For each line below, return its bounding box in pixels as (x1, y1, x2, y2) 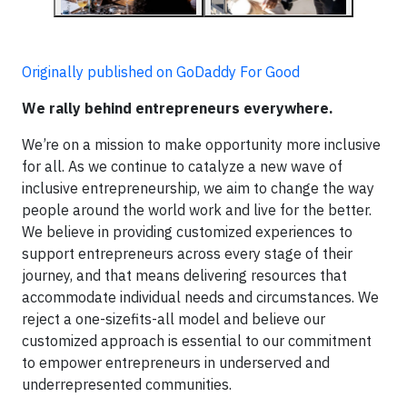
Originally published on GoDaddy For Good (22, 63, 300, 81)
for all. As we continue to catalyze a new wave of (22, 157, 342, 175)
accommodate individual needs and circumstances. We (22, 288, 379, 306)
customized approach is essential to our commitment (22, 332, 372, 350)
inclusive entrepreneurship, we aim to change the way (22, 179, 374, 197)
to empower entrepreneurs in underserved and (22, 353, 330, 372)
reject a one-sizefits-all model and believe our (22, 310, 325, 328)
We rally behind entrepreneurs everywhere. (22, 99, 333, 117)
